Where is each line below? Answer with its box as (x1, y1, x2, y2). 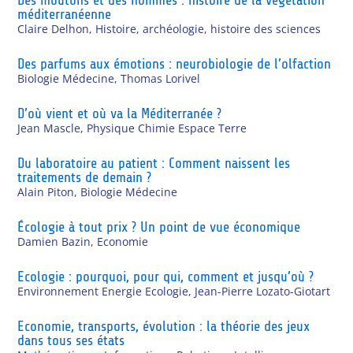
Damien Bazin (17, 233, 91, 249)
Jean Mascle (17, 120, 81, 136)
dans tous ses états (17, 332, 125, 348)
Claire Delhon (17, 20, 90, 36)
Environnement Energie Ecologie (17, 283, 189, 299)
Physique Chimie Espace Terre (87, 120, 247, 136)
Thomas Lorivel (121, 70, 201, 86)
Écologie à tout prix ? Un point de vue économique (17, 218, 301, 235)
